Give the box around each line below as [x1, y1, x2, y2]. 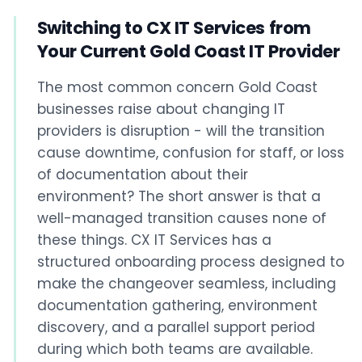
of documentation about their [36, 165, 248, 185]
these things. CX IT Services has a [36, 230, 271, 250]
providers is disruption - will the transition [36, 121, 325, 141]
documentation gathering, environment [36, 296, 318, 316]
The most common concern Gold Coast [36, 78, 318, 98]
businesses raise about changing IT [36, 99, 285, 120]
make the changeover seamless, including [36, 274, 336, 294]
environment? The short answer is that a [36, 187, 321, 207]
